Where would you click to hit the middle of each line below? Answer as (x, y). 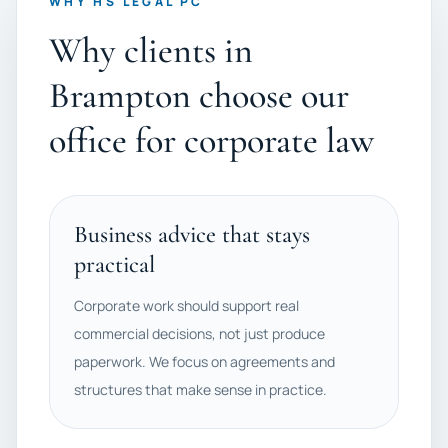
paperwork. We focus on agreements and (204, 361)
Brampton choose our (199, 95)
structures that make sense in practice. (200, 389)
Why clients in (151, 50)
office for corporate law (211, 140)
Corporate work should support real (186, 305)
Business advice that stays (192, 234)
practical (114, 264)
